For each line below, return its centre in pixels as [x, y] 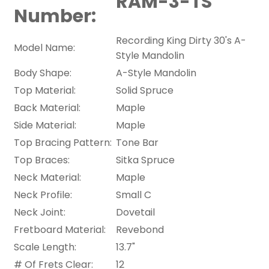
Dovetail [135, 212]
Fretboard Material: [60, 229]
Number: [55, 16]
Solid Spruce [145, 90]
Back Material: [47, 107]
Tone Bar [137, 142]
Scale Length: [45, 247]
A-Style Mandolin [156, 73]
